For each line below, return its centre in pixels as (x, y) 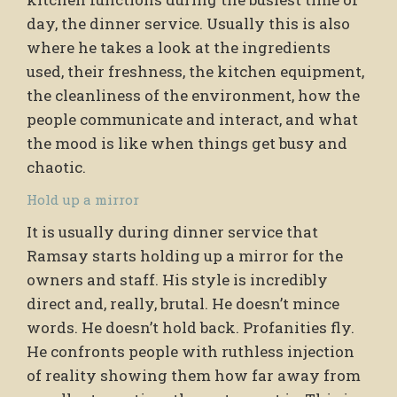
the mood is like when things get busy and (187, 143)
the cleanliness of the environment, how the (193, 95)
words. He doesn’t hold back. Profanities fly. (191, 327)
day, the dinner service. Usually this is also (188, 23)
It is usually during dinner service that (172, 231)
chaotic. (56, 167)
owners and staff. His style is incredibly (177, 279)
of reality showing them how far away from (194, 375)
